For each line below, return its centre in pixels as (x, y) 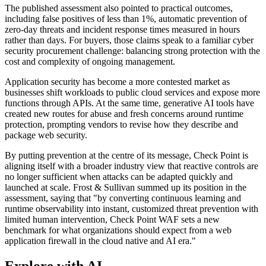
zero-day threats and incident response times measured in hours (122, 30)
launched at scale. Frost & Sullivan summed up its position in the (126, 188)
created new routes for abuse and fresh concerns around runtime (124, 114)
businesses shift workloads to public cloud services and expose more (132, 93)
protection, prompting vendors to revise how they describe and (121, 125)
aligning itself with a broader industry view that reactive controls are (132, 166)
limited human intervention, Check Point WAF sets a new (112, 220)
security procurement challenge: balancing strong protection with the (132, 51)
